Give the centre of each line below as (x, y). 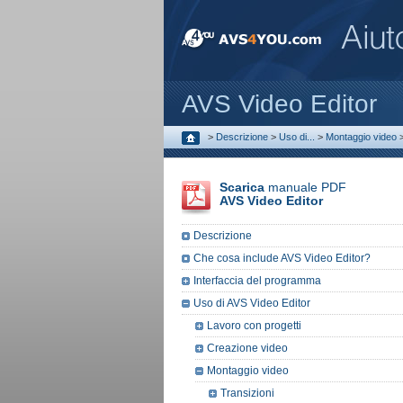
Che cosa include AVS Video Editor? (282, 258)
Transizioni (247, 393)
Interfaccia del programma (257, 281)
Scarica (242, 187)
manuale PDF (305, 187)
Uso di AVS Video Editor (252, 303)
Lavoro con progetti (254, 326)
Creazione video (247, 348)
